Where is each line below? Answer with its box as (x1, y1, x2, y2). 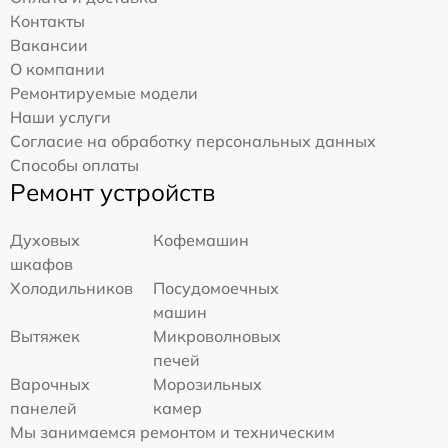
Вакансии (10, 34, 88, 55)
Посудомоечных (153, 277, 280, 298)
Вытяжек (10, 325, 80, 346)
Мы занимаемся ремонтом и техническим (10, 421, 335, 442)
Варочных (10, 373, 90, 394)
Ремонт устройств (10, 176, 215, 207)
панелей (10, 397, 77, 418)
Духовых (10, 229, 80, 250)
